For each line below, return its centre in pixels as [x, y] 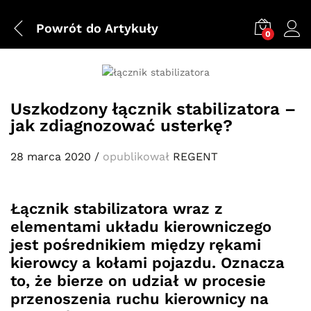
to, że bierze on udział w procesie [138, 280]
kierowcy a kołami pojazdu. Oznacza [148, 262]
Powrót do [69, 28]
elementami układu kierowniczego [141, 226]
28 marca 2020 [51, 156]
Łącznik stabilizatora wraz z [117, 208]
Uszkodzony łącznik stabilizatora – [153, 109]
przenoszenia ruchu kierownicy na [140, 299]
